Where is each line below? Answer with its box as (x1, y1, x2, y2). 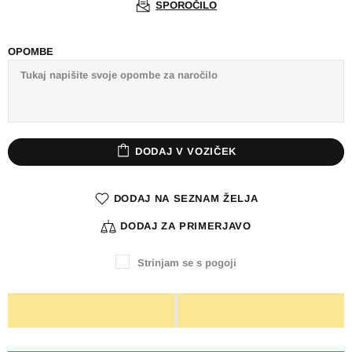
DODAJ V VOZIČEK (135, 145, 236, 158)
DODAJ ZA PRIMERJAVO (120, 220, 251, 233)
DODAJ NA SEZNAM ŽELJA (113, 192, 258, 205)
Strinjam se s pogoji (137, 256, 236, 269)
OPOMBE (8, 45, 53, 57)
